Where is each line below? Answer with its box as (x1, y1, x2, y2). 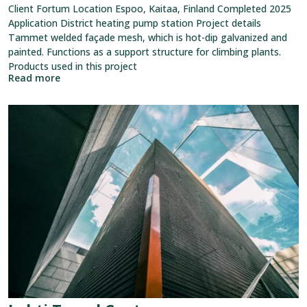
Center (8, 162, 38, 176)
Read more (8, 71, 60, 85)
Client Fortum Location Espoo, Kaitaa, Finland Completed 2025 (8, 2, 291, 16)
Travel (8, 148, 36, 162)
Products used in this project (8, 60, 137, 73)
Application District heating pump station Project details (8, 16, 261, 30)
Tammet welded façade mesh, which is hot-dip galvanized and (8, 31, 287, 45)
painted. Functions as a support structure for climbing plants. (8, 45, 281, 59)
